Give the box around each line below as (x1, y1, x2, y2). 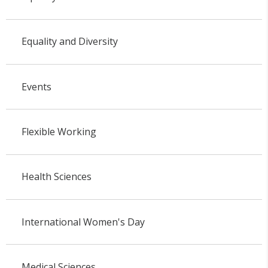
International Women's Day (21, 215, 145, 229)
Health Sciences (21, 170, 92, 184)
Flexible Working (21, 125, 96, 139)
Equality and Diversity (21, 35, 118, 48)
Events (21, 80, 51, 93)
